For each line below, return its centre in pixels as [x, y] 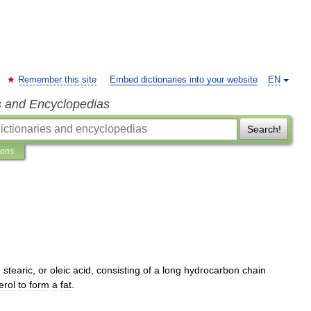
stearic [18, 270]
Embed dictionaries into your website [184, 80]
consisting [118, 270]
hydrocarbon [212, 270]
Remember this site [57, 80]
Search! [264, 129]
